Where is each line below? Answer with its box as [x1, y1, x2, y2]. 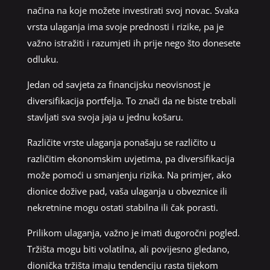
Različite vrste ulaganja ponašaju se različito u [27, 136, 216, 148]
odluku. [27, 52, 58, 65]
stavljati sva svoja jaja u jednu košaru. [27, 110, 183, 123]
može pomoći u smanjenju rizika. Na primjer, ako [27, 168, 231, 181]
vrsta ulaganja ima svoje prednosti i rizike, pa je [27, 20, 224, 33]
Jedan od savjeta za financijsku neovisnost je [27, 78, 210, 90]
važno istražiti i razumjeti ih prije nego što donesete [27, 36, 240, 49]
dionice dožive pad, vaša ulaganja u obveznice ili [27, 184, 227, 197]
